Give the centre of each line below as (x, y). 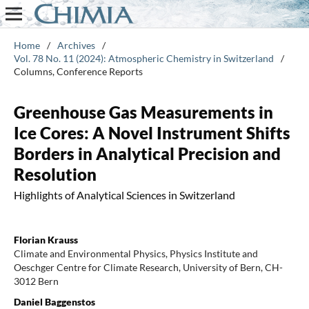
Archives (76, 45)
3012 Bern (36, 281)
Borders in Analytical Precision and (147, 153)
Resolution (55, 174)
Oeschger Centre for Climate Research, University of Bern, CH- (148, 267)
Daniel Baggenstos (54, 301)
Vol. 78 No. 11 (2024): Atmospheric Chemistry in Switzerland (143, 58)
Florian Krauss (46, 239)
